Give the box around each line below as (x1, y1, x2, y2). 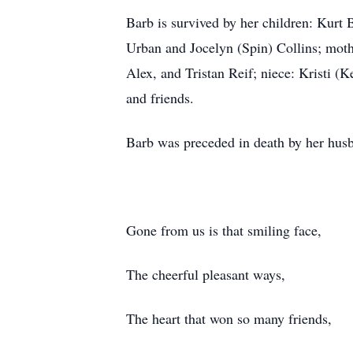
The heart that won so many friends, (126, 309, 332, 328)
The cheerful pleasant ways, (126, 265, 285, 284)
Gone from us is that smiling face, (126, 221, 321, 240)
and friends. (126, 88, 194, 107)
